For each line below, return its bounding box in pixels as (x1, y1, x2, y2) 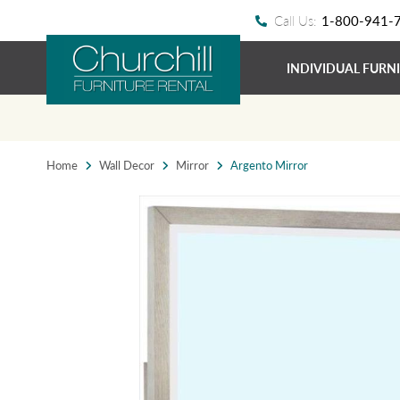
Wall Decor (99, 156, 154, 173)
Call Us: (274, 11, 317, 29)
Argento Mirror (230, 156, 308, 173)
